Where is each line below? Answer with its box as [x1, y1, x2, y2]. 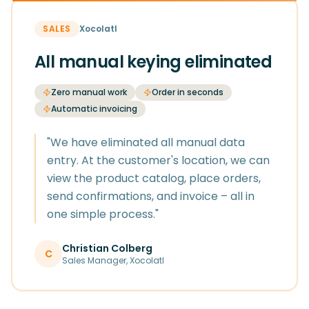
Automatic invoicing [51, 103, 137, 114]
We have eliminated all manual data [50, 134, 245, 150]
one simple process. [47, 206, 155, 222]
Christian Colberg [62, 241, 152, 255]
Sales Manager [62, 255, 126, 266]
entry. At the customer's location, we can [47, 152, 270, 168]
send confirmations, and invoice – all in [47, 188, 255, 204]
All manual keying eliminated [34, 50, 272, 73]
